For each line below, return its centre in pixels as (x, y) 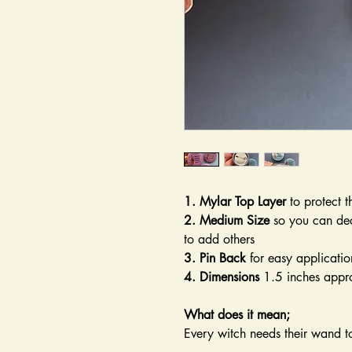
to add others (219, 240)
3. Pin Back (215, 258)
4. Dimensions (224, 277)
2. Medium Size (229, 221)
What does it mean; (237, 315)
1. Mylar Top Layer (237, 202)
